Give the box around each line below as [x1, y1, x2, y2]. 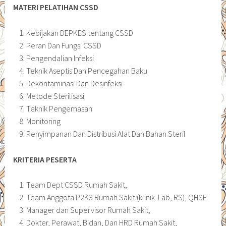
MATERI [13, 2, 39, 13]
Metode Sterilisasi [26, 90, 84, 101]
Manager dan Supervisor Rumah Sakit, [26, 205, 150, 215]
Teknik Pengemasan [26, 103, 92, 114]
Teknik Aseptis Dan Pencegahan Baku [26, 65, 147, 76]
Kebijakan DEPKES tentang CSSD [26, 27, 133, 38]
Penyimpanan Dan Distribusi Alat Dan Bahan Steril [26, 128, 186, 139]
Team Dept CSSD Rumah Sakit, [26, 180, 127, 190]
